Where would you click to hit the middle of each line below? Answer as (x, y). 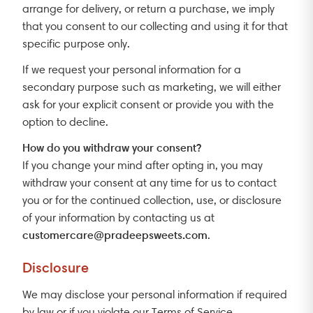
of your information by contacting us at (118, 217)
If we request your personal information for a (132, 69)
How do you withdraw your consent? (112, 147)
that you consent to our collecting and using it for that (155, 26)
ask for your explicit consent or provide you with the (148, 104)
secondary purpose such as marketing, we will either (152, 87)
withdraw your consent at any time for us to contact (150, 182)
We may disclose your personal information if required (155, 294)
